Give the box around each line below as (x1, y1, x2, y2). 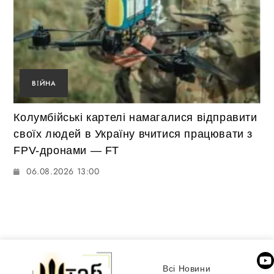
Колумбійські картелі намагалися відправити (13, 111, 257, 124)
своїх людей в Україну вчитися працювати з (13, 128, 253, 141)
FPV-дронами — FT (13, 144, 120, 157)
